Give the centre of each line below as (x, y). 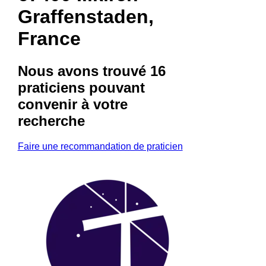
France (49, 39)
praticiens (51, 87)
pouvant (115, 87)
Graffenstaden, (85, 17)
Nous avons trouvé (84, 71)
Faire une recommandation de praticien (100, 146)
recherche (51, 121)
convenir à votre (72, 104)
